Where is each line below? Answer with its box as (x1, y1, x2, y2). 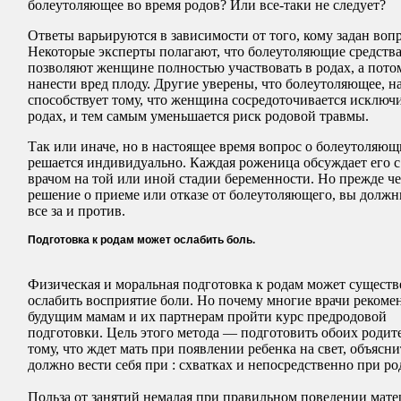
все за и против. (28, 203, 125, 219)
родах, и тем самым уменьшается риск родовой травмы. (28, 108, 369, 124)
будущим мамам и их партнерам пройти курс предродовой (28, 309, 387, 325)
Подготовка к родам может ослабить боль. (28, 234, 255, 247)
